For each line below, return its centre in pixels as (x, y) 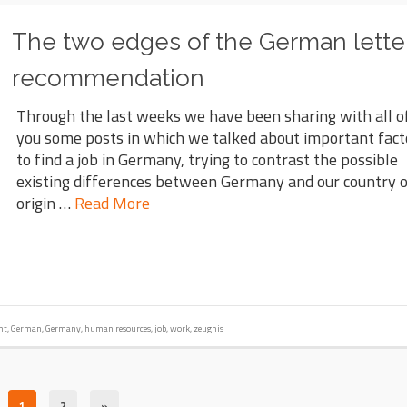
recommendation (109, 79)
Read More (113, 203)
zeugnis (208, 328)
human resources (118, 328)
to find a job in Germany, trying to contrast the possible (208, 160)
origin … (46, 203)
